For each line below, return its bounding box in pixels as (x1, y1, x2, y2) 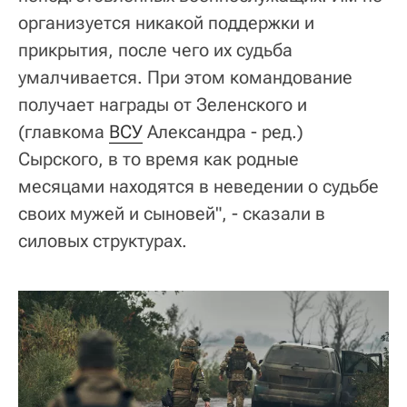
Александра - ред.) (143, 120, 303, 143)
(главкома (18, 120, 109, 143)
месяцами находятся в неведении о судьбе (18, 174, 379, 197)
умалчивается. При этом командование (18, 65, 352, 88)
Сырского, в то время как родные (18, 147, 299, 170)
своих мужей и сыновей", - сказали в (18, 202, 325, 224)
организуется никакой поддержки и (18, 11, 314, 34)
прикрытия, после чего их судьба (18, 38, 293, 61)
